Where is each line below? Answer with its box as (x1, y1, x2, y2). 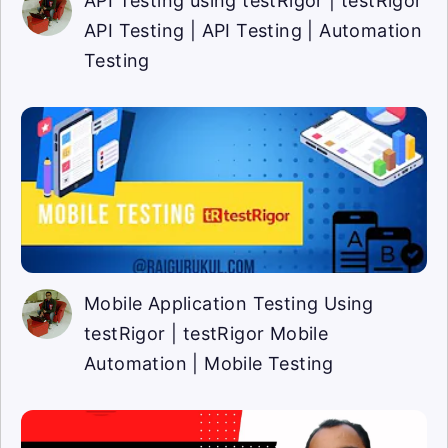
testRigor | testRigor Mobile (84, 323, 329, 345)
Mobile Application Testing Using (84, 293, 374, 315)
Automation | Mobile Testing (84, 353, 334, 375)
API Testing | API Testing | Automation (84, 20, 423, 42)
